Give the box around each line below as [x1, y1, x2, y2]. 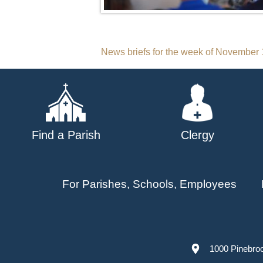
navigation [100, 69, 196, 90]
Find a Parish [31, 128, 100, 141]
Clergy [180, 128, 214, 141]
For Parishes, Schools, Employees [62, 177, 237, 190]
